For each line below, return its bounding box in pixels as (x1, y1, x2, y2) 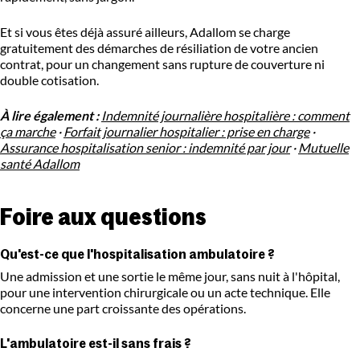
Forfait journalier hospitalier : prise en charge (63, 124, 309, 140)
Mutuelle (298, 140, 349, 156)
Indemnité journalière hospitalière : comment (101, 108, 350, 124)
